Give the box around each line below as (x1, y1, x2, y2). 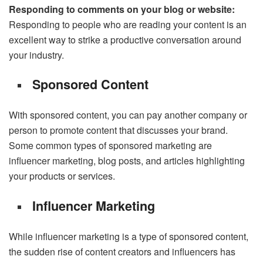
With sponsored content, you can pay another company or (9, 108, 247, 122)
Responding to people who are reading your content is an (9, 17, 247, 31)
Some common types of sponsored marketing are (9, 139, 212, 153)
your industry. (9, 48, 64, 62)
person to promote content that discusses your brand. (9, 123, 228, 137)
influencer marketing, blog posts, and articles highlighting (9, 154, 245, 168)
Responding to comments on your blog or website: (9, 2, 235, 16)
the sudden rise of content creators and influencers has (9, 244, 235, 258)
